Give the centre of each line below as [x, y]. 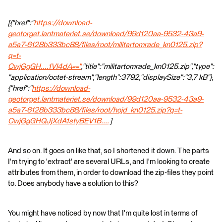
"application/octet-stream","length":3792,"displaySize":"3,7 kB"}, [111, 78]
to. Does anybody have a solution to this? [73, 184]
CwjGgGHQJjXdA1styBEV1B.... [58, 121]
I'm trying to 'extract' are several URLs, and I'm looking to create [109, 162]
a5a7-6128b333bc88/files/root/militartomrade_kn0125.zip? [105, 45]
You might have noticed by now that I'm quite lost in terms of [103, 213]
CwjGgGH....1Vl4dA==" [44, 67]
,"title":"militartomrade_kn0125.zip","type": [147, 67]
